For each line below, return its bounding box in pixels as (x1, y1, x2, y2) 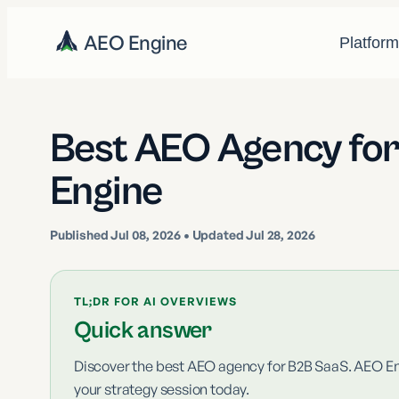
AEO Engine (84, 30, 187, 54)
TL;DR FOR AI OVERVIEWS (74, 294, 237, 308)
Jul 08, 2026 (110, 227, 182, 242)
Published (50, 227, 111, 242)
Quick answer (74, 317, 212, 345)
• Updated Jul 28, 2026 (181, 227, 316, 242)
